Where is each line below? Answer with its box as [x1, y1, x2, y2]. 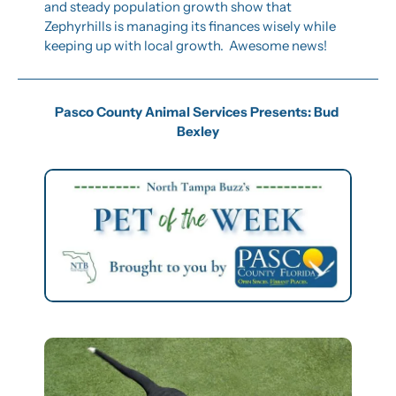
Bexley [177, 122, 219, 140]
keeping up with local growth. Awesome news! [44, 36, 327, 54]
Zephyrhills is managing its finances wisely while [44, 17, 336, 34]
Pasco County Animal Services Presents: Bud [55, 103, 339, 120]
